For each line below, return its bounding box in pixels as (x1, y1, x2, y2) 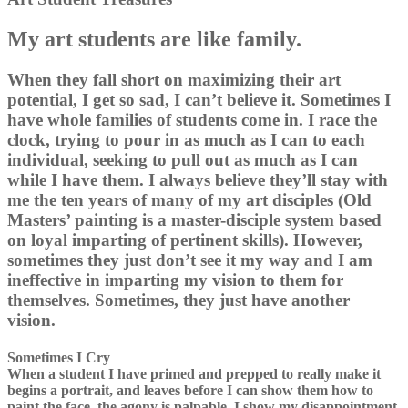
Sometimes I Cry (7, 349, 110, 365)
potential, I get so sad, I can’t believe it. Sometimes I (7, 89, 391, 109)
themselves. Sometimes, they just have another (7, 290, 350, 310)
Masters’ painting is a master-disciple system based (7, 209, 382, 229)
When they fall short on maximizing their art (7, 69, 341, 89)
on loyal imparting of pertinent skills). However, (7, 229, 362, 250)
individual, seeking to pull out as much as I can (7, 149, 358, 169)
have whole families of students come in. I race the (7, 109, 377, 129)
